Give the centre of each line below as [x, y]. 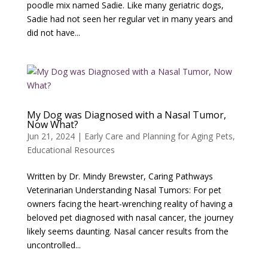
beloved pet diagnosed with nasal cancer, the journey [130, 217]
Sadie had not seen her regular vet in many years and [130, 19]
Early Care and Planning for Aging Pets [158, 136]
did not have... [53, 32]
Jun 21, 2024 [51, 136]
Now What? [52, 124]
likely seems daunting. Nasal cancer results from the [127, 231]
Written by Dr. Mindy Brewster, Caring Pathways [120, 176]
